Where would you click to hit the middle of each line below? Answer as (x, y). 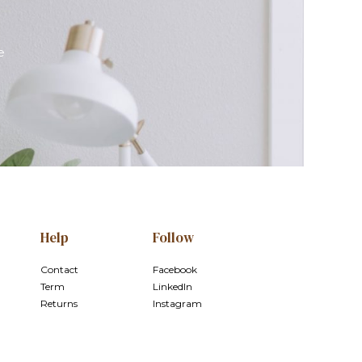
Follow (173, 238)
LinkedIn (172, 286)
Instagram (177, 303)
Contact (59, 269)
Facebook (175, 269)
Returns (59, 303)
